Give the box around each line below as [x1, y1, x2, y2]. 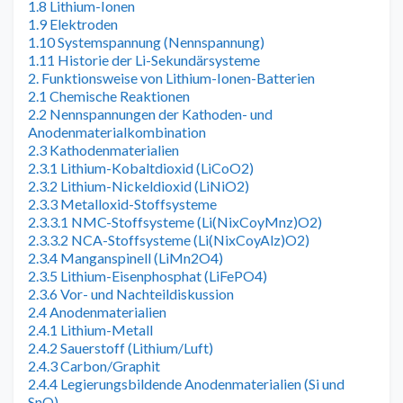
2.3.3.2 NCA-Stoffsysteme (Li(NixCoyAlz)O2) [28, 230, 309, 248]
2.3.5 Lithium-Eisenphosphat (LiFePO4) [28, 266, 267, 284]
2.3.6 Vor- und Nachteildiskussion [28, 284, 234, 302]
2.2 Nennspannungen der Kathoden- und [28, 104, 273, 122]
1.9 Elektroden [28, 14, 118, 32]
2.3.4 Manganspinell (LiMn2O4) [28, 248, 223, 266]
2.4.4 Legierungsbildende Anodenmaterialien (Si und [28, 374, 345, 392]
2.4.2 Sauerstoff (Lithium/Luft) [28, 338, 213, 356]
